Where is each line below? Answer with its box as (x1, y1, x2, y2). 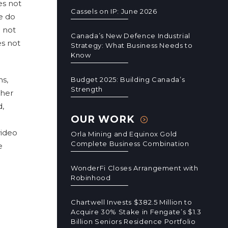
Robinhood (70, 174, 111, 182)
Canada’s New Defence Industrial (70, 32, 191, 40)
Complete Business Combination (70, 139, 189, 148)
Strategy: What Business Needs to (70, 41, 193, 49)
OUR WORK (70, 113, 134, 125)
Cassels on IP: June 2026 (70, 7, 157, 15)
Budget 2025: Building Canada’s (70, 75, 185, 83)
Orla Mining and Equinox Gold (70, 130, 178, 138)
